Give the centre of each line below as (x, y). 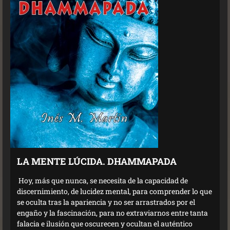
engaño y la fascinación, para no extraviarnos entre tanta (112, 213)
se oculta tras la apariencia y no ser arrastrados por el (106, 202)
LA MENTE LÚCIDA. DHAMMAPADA (97, 161)
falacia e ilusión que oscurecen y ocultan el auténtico (105, 224)
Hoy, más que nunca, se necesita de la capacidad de (102, 181)
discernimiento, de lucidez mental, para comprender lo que (114, 191)
